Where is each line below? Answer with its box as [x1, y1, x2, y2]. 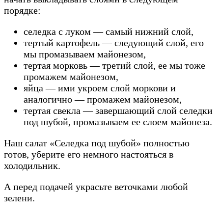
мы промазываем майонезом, [24, 48, 146, 59]
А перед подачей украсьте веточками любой [4, 181, 188, 192]
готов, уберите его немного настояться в [4, 148, 173, 160]
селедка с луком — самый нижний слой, [24, 26, 193, 37]
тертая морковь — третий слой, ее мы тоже [24, 59, 205, 71]
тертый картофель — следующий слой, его [24, 37, 204, 48]
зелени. [4, 192, 35, 203]
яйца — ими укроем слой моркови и [24, 82, 176, 93]
